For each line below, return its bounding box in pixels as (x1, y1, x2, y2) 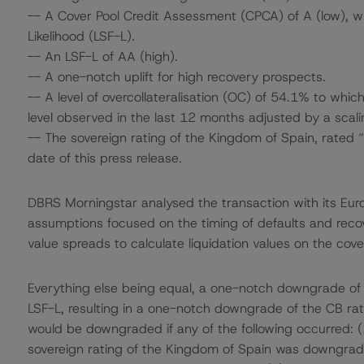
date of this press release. (27, 149, 182, 167)
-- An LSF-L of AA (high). (27, 48, 178, 65)
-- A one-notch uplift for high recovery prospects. (27, 68, 326, 85)
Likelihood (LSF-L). (27, 28, 135, 45)
